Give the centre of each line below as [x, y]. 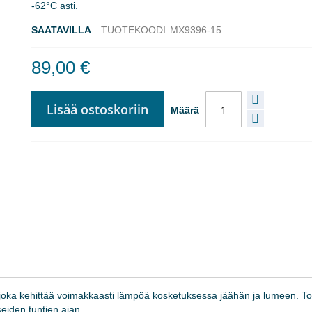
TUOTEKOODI [134, 30]
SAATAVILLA [62, 30]
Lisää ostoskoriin [98, 109]
